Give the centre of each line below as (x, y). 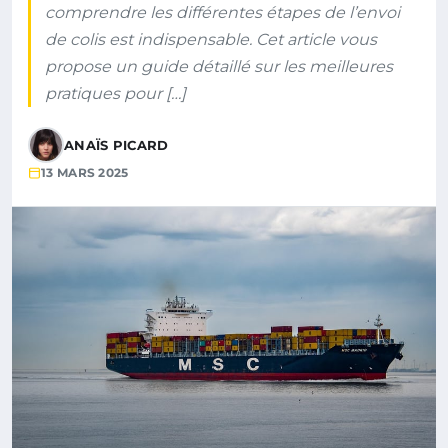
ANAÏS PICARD (116, 145)
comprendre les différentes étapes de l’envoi (222, 12)
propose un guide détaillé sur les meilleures (219, 66)
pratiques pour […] (115, 93)
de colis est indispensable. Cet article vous (211, 39)
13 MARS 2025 (85, 172)
